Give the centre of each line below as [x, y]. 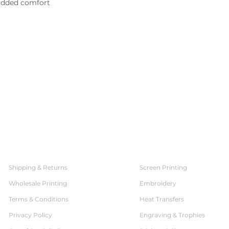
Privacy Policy [30, 215]
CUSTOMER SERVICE [53, 150]
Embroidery [158, 183]
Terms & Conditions [39, 199]
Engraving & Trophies [172, 215]
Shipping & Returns [38, 167]
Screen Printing [163, 167]
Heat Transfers [162, 199]
